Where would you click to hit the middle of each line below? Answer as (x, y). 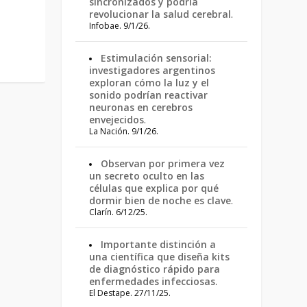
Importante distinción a (159, 244)
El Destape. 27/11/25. (130, 293)
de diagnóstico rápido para (155, 269)
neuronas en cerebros (141, 107)
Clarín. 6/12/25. (119, 212)
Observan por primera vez (163, 163)
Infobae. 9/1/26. (120, 26)
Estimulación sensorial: (157, 58)
